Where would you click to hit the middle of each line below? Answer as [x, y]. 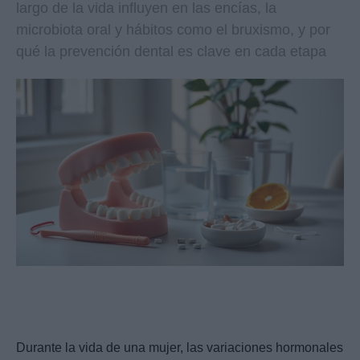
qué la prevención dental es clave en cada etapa [171, 51]
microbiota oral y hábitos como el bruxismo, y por [173, 30]
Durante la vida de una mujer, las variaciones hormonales [180, 348]
